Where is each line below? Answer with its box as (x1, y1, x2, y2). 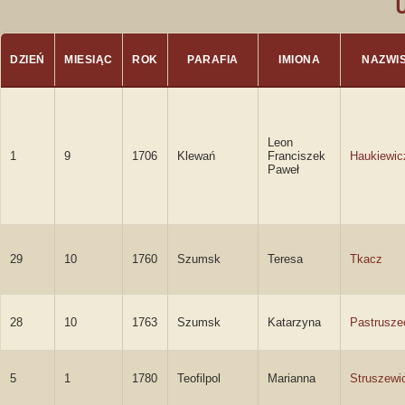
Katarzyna (268, 316, 321, 329)
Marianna (268, 372, 316, 385)
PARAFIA (187, 53, 239, 66)
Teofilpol (177, 372, 221, 385)
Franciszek (268, 149, 325, 163)
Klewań (177, 149, 215, 163)
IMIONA (278, 53, 320, 66)
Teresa (268, 252, 303, 266)
